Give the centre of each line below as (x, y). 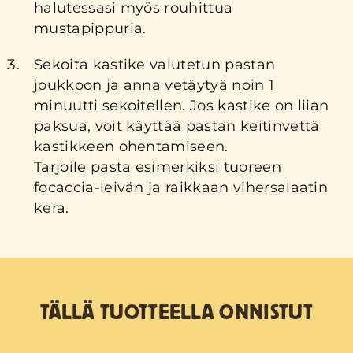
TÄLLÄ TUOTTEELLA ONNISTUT (176, 313)
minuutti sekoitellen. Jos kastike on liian (182, 105)
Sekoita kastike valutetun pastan (155, 64)
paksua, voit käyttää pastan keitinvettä (177, 126)
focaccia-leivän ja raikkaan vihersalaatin (181, 187)
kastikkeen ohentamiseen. (131, 146)
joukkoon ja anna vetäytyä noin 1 (154, 85)
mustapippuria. (90, 28)
